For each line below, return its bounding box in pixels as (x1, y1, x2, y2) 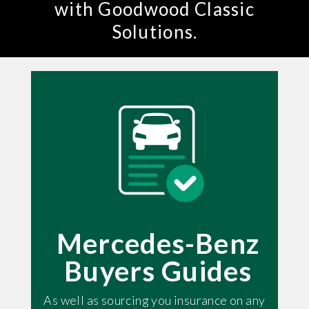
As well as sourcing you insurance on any (43, 292, 266, 308)
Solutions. (111, 20, 198, 43)
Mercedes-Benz (56, 226, 260, 260)
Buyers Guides (64, 254, 252, 288)
